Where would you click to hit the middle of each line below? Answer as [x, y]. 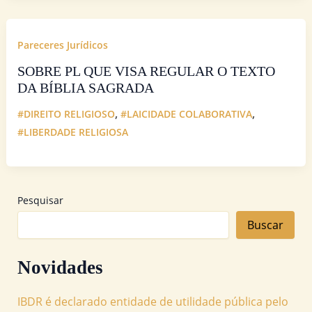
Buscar [266, 225]
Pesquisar [40, 200]
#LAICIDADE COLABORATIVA [186, 114]
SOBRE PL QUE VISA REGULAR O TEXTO [146, 71]
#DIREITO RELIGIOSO [66, 114]
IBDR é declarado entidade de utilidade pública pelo [153, 302]
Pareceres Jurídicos [62, 45]
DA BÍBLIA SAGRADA [85, 88]
